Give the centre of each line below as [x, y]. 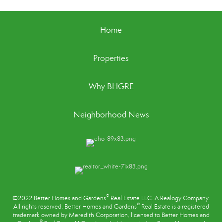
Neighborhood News [111, 114]
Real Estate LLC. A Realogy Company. [159, 198]
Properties [111, 58]
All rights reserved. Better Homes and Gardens [75, 206]
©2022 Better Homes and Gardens [59, 198]
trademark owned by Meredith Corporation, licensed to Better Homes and [111, 215]
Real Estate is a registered [174, 206]
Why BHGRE [111, 86]
